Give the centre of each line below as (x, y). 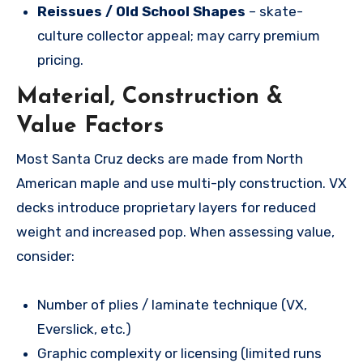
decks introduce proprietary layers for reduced (166, 207)
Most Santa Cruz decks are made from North (160, 158)
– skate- (274, 12)
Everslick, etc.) (84, 329)
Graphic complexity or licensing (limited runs (179, 353)
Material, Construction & (149, 98)
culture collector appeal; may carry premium (178, 36)
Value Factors (90, 127)
